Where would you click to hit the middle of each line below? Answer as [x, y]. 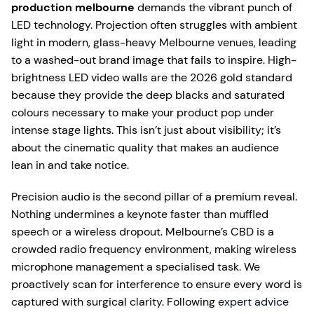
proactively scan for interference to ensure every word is [157, 284]
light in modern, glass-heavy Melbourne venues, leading [154, 42]
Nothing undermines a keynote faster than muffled [140, 214]
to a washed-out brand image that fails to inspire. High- [154, 60]
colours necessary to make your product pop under [143, 112]
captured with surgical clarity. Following [115, 302]
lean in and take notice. [70, 165]
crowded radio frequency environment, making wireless [154, 249]
